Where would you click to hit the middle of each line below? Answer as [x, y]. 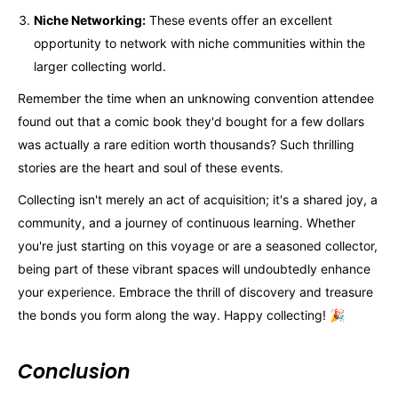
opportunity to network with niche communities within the [199, 44]
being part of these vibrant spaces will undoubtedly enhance [194, 268]
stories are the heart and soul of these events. [151, 167]
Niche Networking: [90, 20]
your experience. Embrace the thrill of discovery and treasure [195, 291]
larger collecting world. [100, 67]
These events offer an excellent [239, 20]
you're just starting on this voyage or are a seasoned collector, [198, 245]
